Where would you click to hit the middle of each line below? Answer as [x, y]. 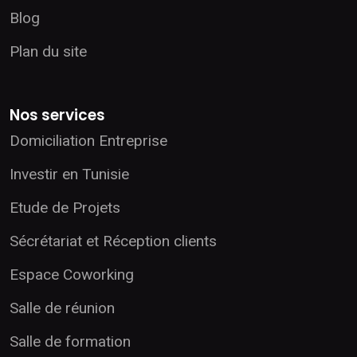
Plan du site [48, 51]
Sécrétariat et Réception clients [113, 241]
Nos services [57, 115]
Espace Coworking [72, 274]
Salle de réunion [62, 308]
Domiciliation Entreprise [88, 140]
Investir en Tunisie [69, 174]
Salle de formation [70, 341]
